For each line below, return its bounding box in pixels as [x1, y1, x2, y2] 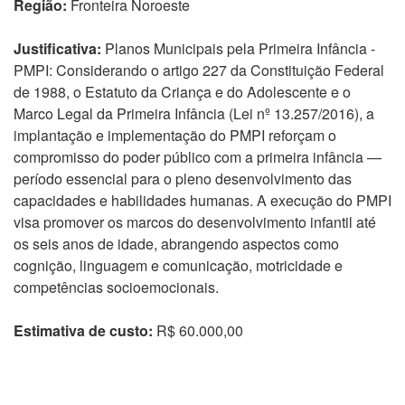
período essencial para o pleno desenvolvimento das [14, 168, 352, 189]
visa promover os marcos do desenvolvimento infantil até [14, 212, 376, 232]
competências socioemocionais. [14, 277, 219, 297]
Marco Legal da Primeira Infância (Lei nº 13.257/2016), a [14, 103, 374, 124]
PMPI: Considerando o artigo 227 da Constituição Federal [14, 60, 384, 80]
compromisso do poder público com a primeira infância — [14, 146, 381, 167]
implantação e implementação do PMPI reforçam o [14, 125, 336, 146]
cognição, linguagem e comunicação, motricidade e [14, 255, 343, 276]
